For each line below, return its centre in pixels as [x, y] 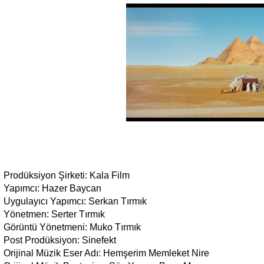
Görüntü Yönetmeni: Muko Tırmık [72, 227]
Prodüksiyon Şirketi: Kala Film [67, 176]
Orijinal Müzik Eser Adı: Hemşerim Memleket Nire [106, 253]
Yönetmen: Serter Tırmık [54, 214]
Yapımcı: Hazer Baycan [52, 189]
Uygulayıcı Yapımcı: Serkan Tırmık [75, 202]
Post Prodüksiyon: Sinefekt [60, 240]
